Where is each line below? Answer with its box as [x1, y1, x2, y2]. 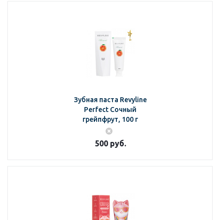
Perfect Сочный [84, 106, 137, 113]
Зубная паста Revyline [74, 96, 147, 104]
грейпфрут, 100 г [82, 115, 138, 123]
